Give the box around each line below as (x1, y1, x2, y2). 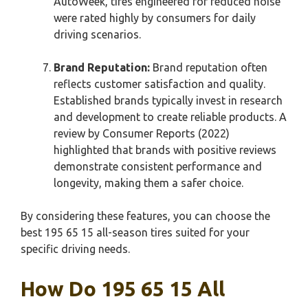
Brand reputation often (150, 61, 267, 74)
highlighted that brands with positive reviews (54, 144, 276, 156)
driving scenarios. (54, 28, 141, 41)
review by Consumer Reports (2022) (54, 127, 230, 140)
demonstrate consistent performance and (54, 160, 262, 173)
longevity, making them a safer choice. (54, 177, 243, 189)
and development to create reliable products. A (54, 111, 287, 123)
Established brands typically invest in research (54, 94, 283, 107)
